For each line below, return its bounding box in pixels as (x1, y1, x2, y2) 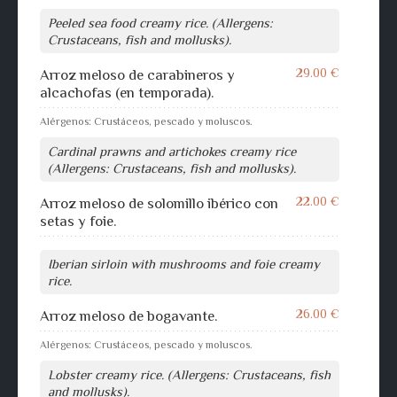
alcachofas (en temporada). (40, 83, 214, 101)
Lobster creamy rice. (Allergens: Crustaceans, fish (48, 366, 331, 382)
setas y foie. (40, 212, 117, 230)
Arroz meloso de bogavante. (40, 307, 218, 324)
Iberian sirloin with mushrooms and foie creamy (48, 255, 320, 271)
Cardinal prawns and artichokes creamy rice (48, 143, 296, 159)
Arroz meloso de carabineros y (40, 66, 235, 83)
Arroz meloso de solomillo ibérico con (40, 194, 278, 212)
